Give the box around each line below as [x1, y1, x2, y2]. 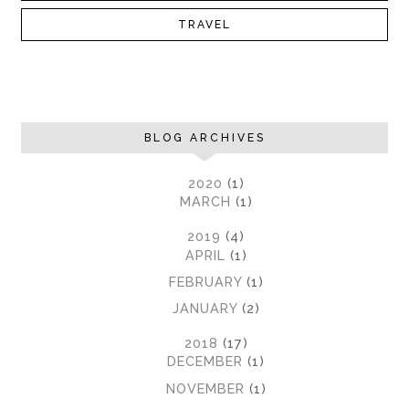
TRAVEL [178, 17, 231, 31]
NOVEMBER [165, 380, 249, 396]
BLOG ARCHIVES [143, 131, 266, 145]
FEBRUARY [168, 273, 246, 289]
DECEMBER [167, 353, 247, 370]
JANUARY [172, 300, 242, 317]
